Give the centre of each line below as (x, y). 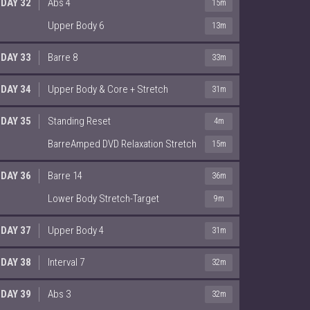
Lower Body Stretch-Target (103, 198)
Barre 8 (63, 57)
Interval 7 (66, 262)
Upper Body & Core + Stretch (108, 89)
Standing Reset (79, 121)
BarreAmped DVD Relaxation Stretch (122, 144)
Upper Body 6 (76, 25)
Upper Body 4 (76, 230)
